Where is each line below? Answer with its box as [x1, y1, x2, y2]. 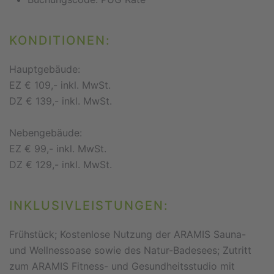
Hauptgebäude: [9, 63, 80, 75]
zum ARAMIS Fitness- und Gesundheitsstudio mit [9, 260, 235, 272]
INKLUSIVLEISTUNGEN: [9, 198, 169, 213]
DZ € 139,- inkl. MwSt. [9, 95, 112, 107]
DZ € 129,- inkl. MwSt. [9, 158, 112, 171]
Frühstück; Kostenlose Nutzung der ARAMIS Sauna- [9, 228, 246, 240]
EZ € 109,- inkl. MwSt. [9, 79, 111, 91]
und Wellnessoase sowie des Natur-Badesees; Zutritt [9, 244, 251, 256]
